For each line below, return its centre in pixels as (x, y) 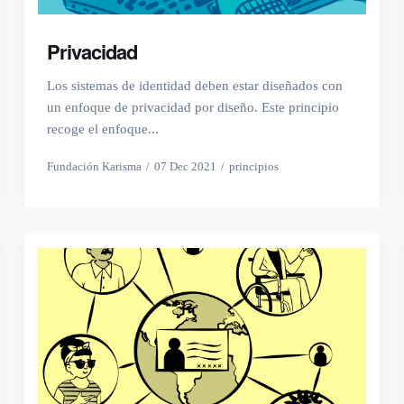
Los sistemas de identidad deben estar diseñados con (195, 85)
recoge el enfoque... (103, 129)
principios (254, 166)
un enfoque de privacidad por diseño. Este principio (193, 107)
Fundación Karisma (95, 166)
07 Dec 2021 (186, 166)
